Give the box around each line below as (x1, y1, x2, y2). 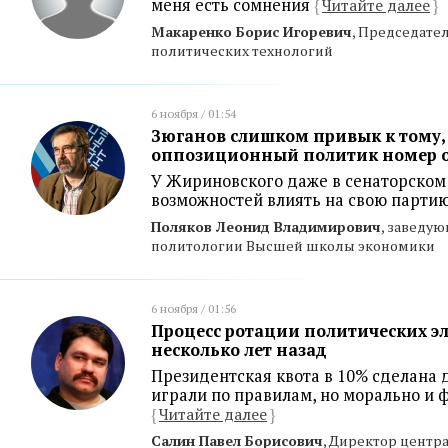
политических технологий (151, 40, 333, 60)
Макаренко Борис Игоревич (151, 21, 352, 41)
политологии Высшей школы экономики (151, 235, 435, 255)
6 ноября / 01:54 (151, 105, 236, 121)
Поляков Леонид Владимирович (151, 216, 381, 236)
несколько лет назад (151, 338, 327, 361)
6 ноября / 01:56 (151, 300, 236, 316)
